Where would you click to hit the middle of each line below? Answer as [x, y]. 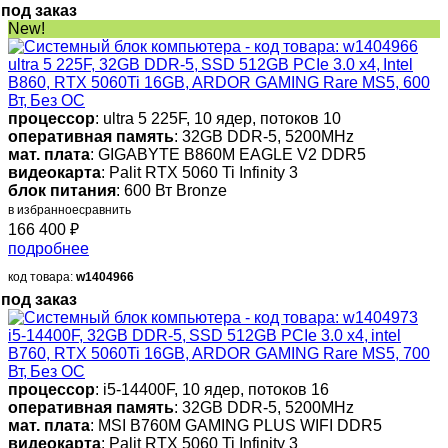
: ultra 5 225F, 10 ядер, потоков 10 [218, 119]
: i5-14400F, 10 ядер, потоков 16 [212, 390]
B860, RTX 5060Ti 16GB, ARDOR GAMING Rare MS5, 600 [219, 83]
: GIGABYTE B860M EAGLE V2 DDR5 [228, 155]
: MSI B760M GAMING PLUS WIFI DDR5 [236, 426]
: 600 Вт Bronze [171, 191]
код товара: [42, 277]
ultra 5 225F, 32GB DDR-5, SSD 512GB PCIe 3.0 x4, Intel [210, 65]
